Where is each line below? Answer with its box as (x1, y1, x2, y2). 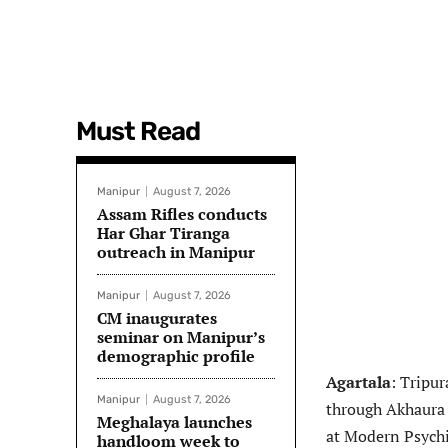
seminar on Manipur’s (97, 326, 265, 349)
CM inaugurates (97, 307, 217, 330)
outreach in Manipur (97, 241, 255, 264)
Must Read (76, 116, 200, 148)
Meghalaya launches (97, 411, 252, 434)
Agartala (326, 371, 391, 394)
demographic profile (97, 345, 255, 368)
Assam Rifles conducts (97, 203, 267, 226)
